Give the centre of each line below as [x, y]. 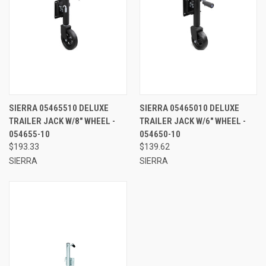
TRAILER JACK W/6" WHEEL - [192, 121]
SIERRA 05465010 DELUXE [189, 108]
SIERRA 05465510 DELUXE [59, 108]
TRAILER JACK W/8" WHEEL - [62, 121]
